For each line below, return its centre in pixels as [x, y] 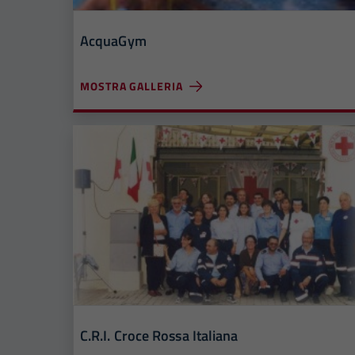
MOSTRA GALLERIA [132, 86]
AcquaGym [113, 41]
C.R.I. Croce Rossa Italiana [159, 336]
